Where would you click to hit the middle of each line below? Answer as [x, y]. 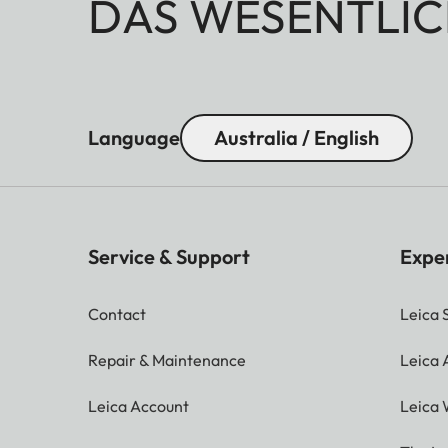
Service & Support [169, 256]
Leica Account [138, 405]
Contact [117, 313]
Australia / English [296, 137]
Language [134, 137]
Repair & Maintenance [167, 359]
